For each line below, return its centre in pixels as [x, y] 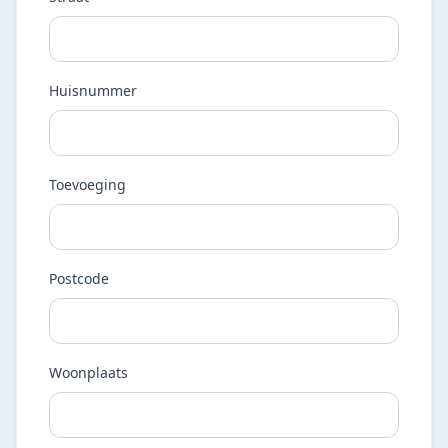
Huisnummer [93, 90]
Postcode [79, 278]
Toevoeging [87, 184]
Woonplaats [88, 372]
